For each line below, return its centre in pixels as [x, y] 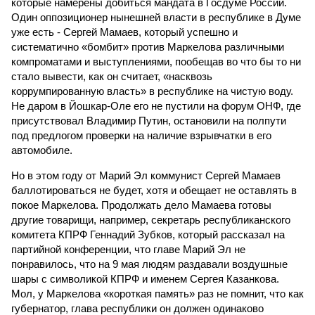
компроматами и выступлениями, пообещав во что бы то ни [156, 62]
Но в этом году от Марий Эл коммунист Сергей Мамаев [146, 175]
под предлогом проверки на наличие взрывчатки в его [141, 135]
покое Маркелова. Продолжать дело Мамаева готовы [141, 205]
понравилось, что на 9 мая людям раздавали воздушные [149, 264]
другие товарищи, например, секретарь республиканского [151, 220]
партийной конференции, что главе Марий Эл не [128, 249]
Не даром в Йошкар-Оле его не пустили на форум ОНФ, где [156, 106]
